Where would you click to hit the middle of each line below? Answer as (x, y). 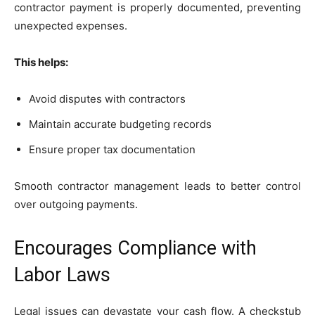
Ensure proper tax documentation (112, 149)
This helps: (41, 62)
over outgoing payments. (76, 204)
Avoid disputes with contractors (107, 98)
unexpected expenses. (71, 25)
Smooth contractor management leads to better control (157, 186)
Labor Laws (62, 275)
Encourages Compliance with (135, 248)
